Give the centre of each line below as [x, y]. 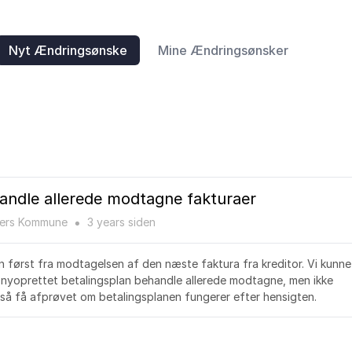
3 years [106, 222]
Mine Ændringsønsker [223, 50]
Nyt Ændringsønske [68, 50]
